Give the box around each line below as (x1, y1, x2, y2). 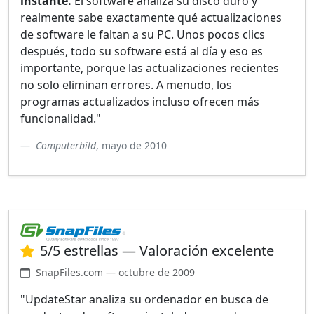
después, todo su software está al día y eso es (20, 43, 263, 60)
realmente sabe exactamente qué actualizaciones (20, 10, 282, 26)
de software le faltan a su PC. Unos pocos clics (20, 27, 265, 43)
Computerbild (36, 139, 96, 153)
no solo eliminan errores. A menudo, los (20, 77, 232, 93)
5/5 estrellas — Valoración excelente (40, 241, 274, 261)
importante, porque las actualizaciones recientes (20, 60, 279, 76)
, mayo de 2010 (96, 139, 167, 153)
